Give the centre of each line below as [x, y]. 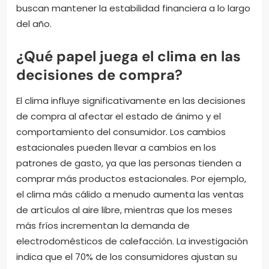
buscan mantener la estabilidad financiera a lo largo [133, 8]
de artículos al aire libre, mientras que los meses [124, 210]
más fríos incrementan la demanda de [103, 225]
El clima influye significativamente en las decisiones [131, 100]
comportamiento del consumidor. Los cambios [121, 131]
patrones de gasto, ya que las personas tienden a [129, 163]
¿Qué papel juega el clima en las [128, 56]
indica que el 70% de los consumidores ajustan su [127, 256]
